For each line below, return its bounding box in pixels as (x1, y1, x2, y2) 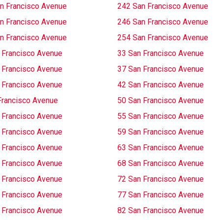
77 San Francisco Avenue (117, 190, 204, 199)
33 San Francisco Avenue (117, 49, 204, 58)
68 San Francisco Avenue (117, 159, 204, 168)
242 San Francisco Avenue (117, 1, 208, 11)
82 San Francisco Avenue (117, 206, 204, 215)
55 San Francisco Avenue (117, 111, 204, 121)
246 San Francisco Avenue (117, 17, 208, 27)
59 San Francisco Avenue (117, 127, 204, 137)
